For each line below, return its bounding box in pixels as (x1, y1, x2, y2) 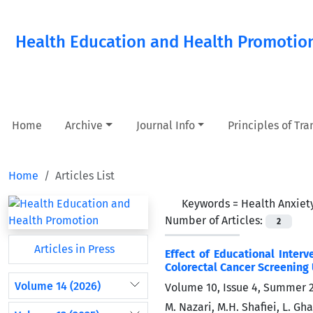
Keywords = (182, 197, 241, 210)
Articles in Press (31, 242, 115, 256)
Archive (65, 119, 103, 132)
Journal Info (136, 119, 195, 132)
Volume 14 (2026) (15, 279, 101, 293)
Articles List (55, 169, 115, 182)
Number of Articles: (165, 214, 265, 227)
